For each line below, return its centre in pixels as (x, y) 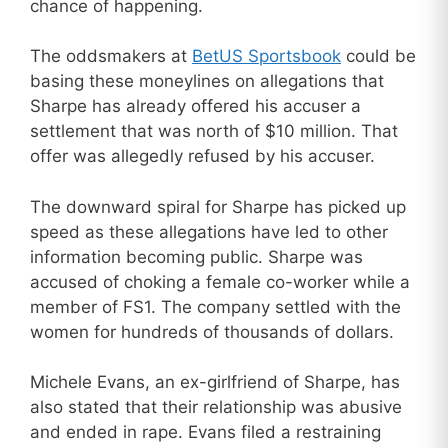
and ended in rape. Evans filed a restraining (205, 432)
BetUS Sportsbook (266, 56)
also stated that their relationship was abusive (216, 407)
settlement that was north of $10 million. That (214, 131)
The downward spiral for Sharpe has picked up (218, 206)
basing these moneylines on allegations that (207, 81)
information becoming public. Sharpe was (196, 256)
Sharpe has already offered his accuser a (195, 106)
